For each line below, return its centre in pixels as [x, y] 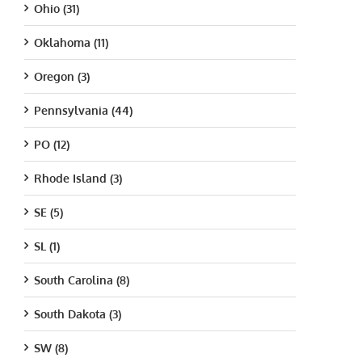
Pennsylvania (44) [83, 110]
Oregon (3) [62, 76]
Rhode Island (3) [78, 178]
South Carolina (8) [82, 280]
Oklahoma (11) [71, 42]
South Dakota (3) [78, 314]
